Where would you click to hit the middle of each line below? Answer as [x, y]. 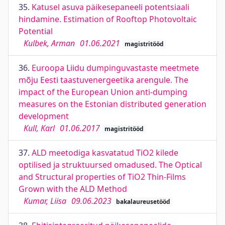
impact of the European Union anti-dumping [103, 92]
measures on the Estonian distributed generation [113, 104]
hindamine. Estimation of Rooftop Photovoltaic [108, 19]
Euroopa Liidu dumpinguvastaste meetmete [115, 68]
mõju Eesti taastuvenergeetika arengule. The [103, 80]
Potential [36, 31]
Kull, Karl [39, 128]
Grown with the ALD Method [73, 189]
